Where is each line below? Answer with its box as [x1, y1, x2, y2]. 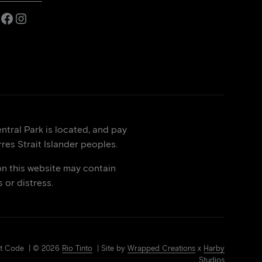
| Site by [92, 244, 127, 253]
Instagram [13, 9, 75, 26]
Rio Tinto [61, 244, 92, 253]
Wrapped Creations [127, 244, 195, 253]
